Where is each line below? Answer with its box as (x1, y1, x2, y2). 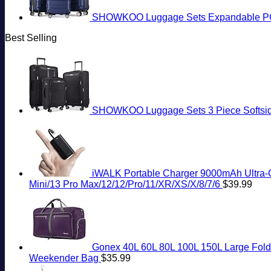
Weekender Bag (29, 253, 99, 264)
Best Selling (5, 33, 57, 44)
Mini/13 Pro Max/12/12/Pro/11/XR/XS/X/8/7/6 (29, 179, 220, 190)
